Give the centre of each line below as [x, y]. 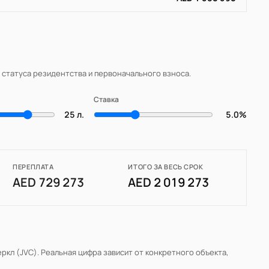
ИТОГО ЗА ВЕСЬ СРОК [166, 167]
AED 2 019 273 [169, 183]
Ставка [107, 100]
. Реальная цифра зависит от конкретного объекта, [133, 252]
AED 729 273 [49, 183]
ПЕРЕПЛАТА [33, 167]
